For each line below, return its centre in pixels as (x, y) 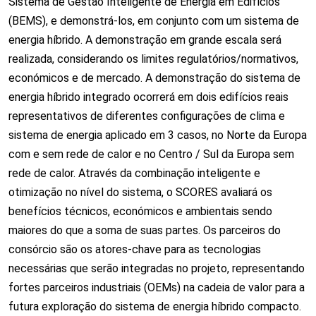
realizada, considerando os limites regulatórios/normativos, (153, 59)
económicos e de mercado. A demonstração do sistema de (154, 78)
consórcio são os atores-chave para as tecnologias (135, 249)
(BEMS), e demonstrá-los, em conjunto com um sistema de (154, 20)
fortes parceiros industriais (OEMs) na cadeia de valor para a (157, 287)
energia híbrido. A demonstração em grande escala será (145, 39)
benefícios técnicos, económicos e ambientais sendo (140, 211)
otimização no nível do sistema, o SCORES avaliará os (140, 192)
